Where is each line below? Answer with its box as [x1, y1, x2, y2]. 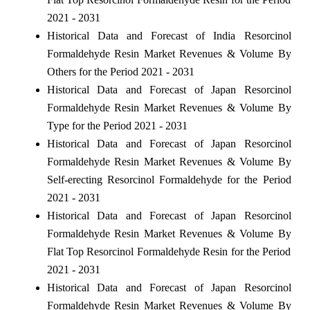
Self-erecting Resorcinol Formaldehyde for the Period [46, 173, 291, 185]
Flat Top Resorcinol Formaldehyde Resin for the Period [46, 245, 291, 257]
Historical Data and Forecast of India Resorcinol [46, 29, 291, 42]
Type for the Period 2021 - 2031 [46, 119, 188, 131]
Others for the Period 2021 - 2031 [46, 65, 194, 77]
